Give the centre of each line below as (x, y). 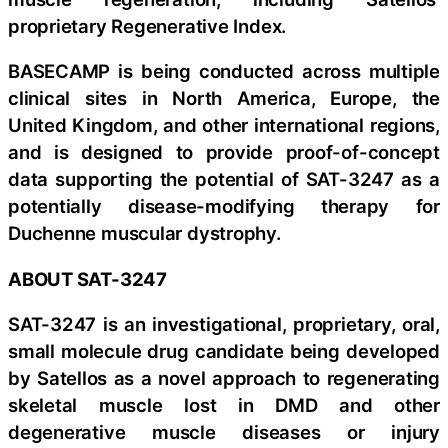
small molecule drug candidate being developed (224, 351)
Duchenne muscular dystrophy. (144, 233)
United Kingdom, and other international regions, (224, 125)
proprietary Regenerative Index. (147, 25)
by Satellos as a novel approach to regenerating (224, 378)
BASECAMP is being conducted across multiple (224, 71)
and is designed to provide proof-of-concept (224, 152)
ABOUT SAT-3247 (87, 278)
